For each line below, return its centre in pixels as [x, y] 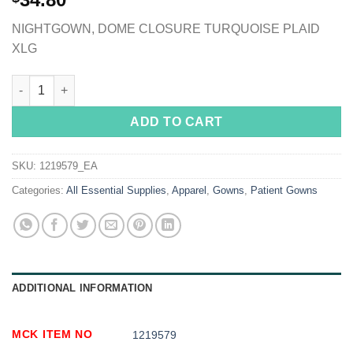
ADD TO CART [176, 121]
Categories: [39, 190]
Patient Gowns [284, 190]
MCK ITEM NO [52, 334]
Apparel [189, 190]
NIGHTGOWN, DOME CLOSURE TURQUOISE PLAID [166, 29]
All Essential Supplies [116, 190]
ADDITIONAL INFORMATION [82, 288]
